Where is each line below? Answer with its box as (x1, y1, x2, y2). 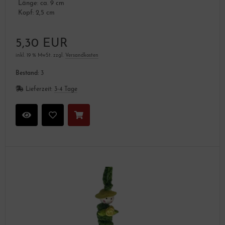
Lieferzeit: (26, 86, 54, 92)
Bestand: (16, 70, 39, 76)
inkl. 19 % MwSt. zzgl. (16, 53, 65, 58)
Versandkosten (65, 53, 98, 58)
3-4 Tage (54, 86, 77, 92)
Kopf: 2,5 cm (18, 10, 55, 16)
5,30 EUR (16, 38, 68, 50)
